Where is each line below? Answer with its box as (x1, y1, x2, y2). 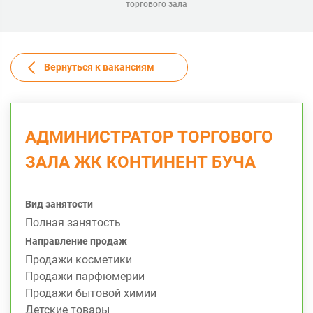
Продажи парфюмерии (25, 270, 145, 283)
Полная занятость (25, 216, 121, 229)
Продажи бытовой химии (25, 286, 156, 300)
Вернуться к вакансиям (44, 61, 154, 73)
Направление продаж (25, 235, 127, 247)
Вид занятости (25, 198, 93, 210)
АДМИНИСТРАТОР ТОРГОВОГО (25, 127, 273, 147)
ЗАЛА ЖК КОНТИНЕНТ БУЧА (25, 152, 256, 172)
